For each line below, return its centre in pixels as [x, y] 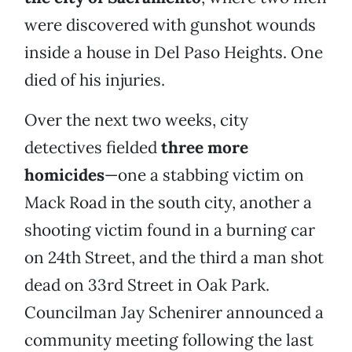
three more [205, 148]
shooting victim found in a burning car [170, 230]
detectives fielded [93, 148]
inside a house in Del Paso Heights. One [174, 53]
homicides [64, 175]
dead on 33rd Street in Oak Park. [147, 285]
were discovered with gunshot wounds [170, 25]
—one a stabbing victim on [204, 175]
